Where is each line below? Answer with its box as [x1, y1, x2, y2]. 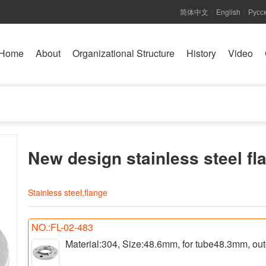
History [186, 46, 216, 60]
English [216, 7, 240, 17]
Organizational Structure [72, 46, 175, 60]
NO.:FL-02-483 [31, 220, 93, 234]
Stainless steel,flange [28, 186, 107, 198]
